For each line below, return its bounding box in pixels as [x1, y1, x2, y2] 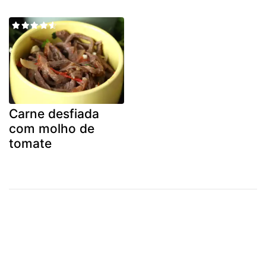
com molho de [9, 121, 94, 136]
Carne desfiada [9, 106, 99, 121]
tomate [9, 135, 52, 151]
